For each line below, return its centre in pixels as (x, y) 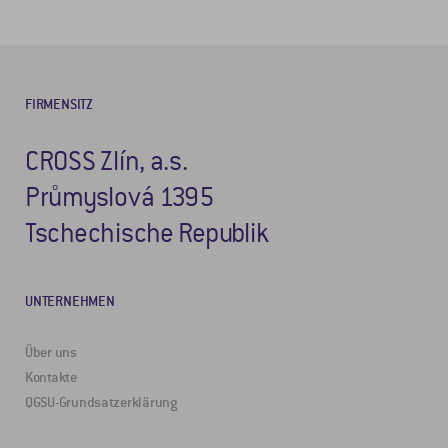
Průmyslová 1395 (119, 197)
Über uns (51, 352)
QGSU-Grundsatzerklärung (101, 402)
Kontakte (51, 377)
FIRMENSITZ (59, 104)
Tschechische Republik (147, 233)
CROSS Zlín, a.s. (106, 161)
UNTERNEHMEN (70, 301)
